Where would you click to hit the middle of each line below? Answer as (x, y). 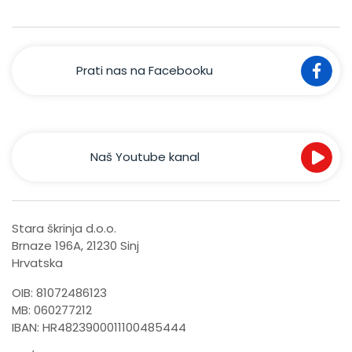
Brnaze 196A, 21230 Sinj (75, 245)
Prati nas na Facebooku (145, 70)
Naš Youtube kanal (145, 156)
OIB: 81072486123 (59, 292)
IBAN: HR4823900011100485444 (99, 327)
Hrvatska (37, 262)
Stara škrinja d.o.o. (64, 228)
